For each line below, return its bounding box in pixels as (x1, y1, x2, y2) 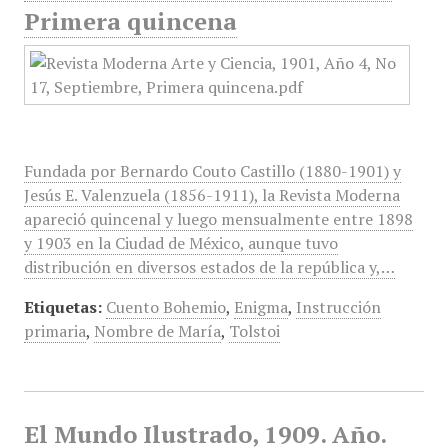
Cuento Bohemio (105, 296, 226, 318)
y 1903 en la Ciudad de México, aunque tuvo (23, 232, 338, 254)
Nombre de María (93, 320, 221, 342)
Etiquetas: (23, 296, 102, 318)
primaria (23, 320, 86, 342)
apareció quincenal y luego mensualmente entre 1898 (23, 208, 413, 230)
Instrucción (295, 296, 381, 318)
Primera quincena (23, 5, 237, 37)
